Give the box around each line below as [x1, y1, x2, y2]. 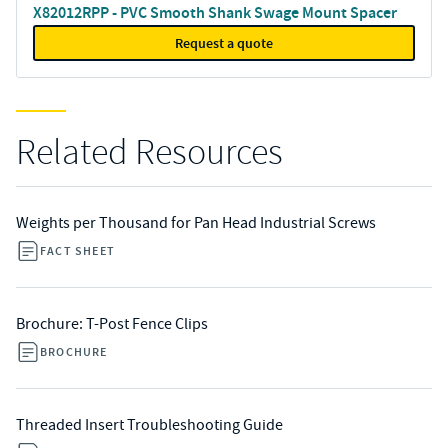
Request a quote [175, 33, 273, 53]
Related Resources [16, 130, 283, 175]
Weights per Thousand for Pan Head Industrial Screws [16, 213, 376, 233]
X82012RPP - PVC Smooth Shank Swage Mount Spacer [33, 2, 397, 23]
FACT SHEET [40, 243, 115, 259]
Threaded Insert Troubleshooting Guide [16, 415, 283, 435]
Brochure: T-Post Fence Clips [16, 314, 208, 334]
